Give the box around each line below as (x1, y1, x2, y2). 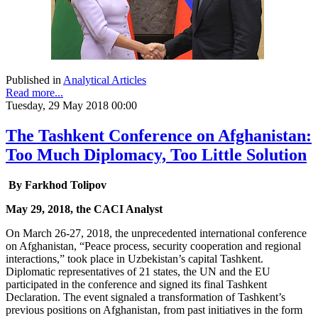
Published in (6, 74, 61, 87)
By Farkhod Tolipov (6, 179, 106, 192)
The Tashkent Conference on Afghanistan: (6, 126, 312, 146)
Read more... (6, 87, 63, 99)
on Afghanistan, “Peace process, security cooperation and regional (6, 240, 301, 253)
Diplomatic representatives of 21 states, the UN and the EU (6, 265, 270, 278)
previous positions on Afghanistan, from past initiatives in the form (6, 304, 302, 317)
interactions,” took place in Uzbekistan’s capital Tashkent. (6, 253, 263, 265)
